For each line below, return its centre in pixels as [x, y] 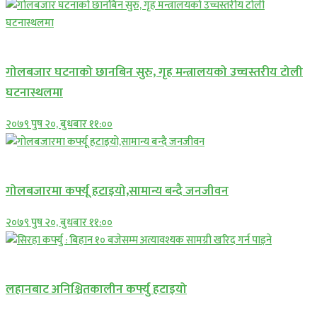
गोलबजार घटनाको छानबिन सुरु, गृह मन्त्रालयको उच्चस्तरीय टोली [154, 72]
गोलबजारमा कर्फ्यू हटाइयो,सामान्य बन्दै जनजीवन [117, 191]
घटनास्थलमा [34, 93]
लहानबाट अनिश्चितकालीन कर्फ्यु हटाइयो [96, 289]
